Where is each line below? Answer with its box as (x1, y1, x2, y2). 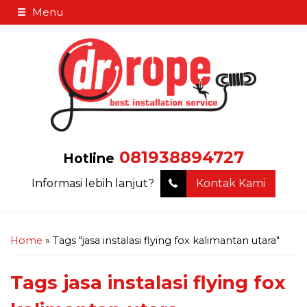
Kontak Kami (196, 176, 265, 190)
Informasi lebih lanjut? (32, 176, 157, 190)
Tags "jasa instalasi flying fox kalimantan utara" (53, 234, 280, 247)
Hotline (63, 149, 114, 167)
